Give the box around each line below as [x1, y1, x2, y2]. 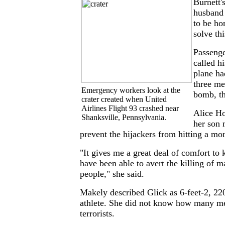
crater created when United [81, 95, 167, 104]
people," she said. [80, 169, 144, 179]
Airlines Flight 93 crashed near [81, 104, 179, 113]
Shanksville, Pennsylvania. [81, 113, 166, 122]
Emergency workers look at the [81, 86, 180, 95]
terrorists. [80, 208, 115, 219]
